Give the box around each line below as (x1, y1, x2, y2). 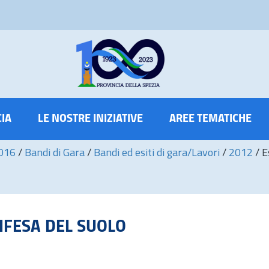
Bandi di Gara (25, 148, 85, 159)
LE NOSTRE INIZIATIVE (38, 113, 143, 125)
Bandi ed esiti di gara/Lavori (94, 148, 220, 159)
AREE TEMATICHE (169, 113, 252, 125)
